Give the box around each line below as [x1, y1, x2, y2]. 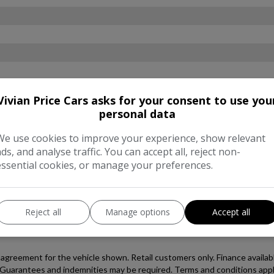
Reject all [24, 206, 61, 218]
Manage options [105, 206, 170, 218]
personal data [98, 106, 176, 121]
